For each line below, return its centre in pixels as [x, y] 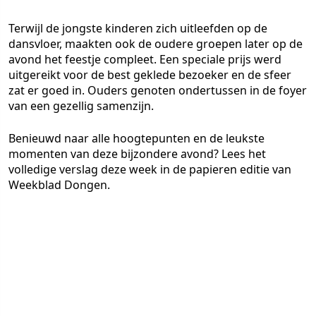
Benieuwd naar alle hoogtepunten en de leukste [136, 138]
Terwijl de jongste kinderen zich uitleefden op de [138, 28]
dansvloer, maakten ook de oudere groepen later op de [156, 44]
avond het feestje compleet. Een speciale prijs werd [145, 59]
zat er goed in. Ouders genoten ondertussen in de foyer [158, 90]
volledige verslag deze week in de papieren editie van [150, 169]
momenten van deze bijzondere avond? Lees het [137, 154]
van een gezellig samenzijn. [81, 106]
